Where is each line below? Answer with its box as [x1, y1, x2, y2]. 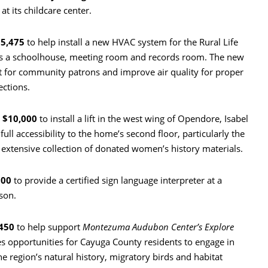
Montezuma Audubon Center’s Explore [83, 221, 234, 233]
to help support [14, 221, 83, 233]
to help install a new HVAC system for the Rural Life [27, 36, 238, 48]
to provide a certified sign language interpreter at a [11, 174, 222, 187]
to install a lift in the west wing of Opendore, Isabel [39, 112, 248, 125]
